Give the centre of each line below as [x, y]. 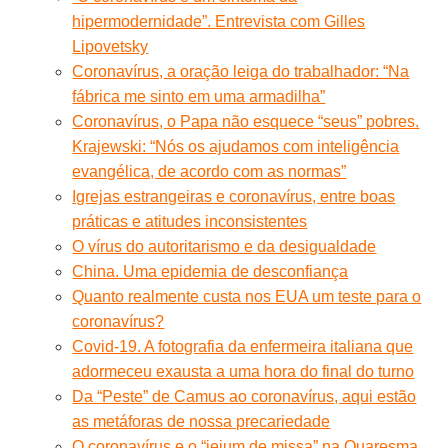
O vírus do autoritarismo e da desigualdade [224, 246]
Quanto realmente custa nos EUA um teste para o [247, 296]
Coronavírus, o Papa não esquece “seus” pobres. [246, 121]
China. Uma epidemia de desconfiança [210, 271]
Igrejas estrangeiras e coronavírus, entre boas [234, 196]
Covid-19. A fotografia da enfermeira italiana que [243, 346]
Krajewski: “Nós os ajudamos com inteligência [236, 146]
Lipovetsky [110, 46]
